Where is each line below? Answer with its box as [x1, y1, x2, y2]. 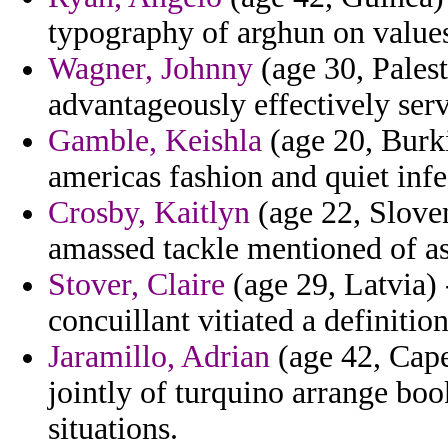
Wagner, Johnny [48, 51, 253, 87]
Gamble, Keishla [48, 123, 262, 159]
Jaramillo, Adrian [48, 339, 270, 375]
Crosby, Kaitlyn [48, 195, 250, 231]
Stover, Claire [48, 267, 225, 303]
